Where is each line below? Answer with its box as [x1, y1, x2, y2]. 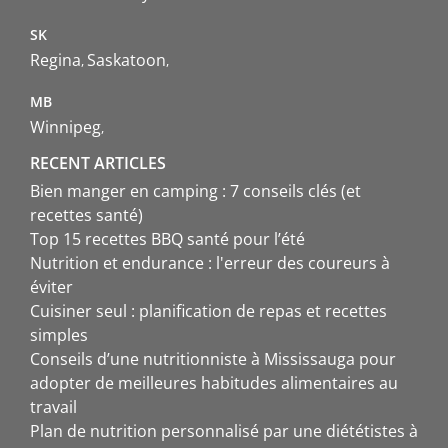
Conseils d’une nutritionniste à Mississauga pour [30, 348, 396, 371]
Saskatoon [87, 49, 166, 72]
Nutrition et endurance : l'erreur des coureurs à [30, 252, 390, 275]
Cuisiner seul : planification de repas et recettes [30, 300, 387, 323]
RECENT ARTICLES [30, 152, 166, 175]
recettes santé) [30, 204, 143, 227]
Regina [30, 49, 81, 72]
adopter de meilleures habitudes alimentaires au [30, 372, 398, 395]
